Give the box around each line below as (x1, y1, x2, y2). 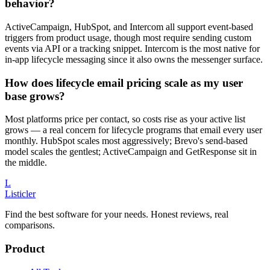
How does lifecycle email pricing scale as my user (5, 76, 243, 89)
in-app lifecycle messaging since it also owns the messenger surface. (5, 54, 263, 64)
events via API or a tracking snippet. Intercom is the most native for (5, 43, 260, 54)
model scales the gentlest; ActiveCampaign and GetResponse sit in (5, 146, 257, 157)
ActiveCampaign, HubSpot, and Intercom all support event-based (5, 21, 253, 32)
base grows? (5, 89, 65, 102)
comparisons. (5, 220, 55, 231)
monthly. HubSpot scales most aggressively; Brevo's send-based (5, 136, 248, 146)
